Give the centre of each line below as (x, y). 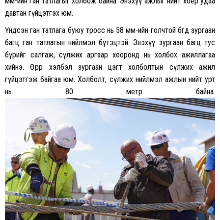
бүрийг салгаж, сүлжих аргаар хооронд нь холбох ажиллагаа (110, 55)
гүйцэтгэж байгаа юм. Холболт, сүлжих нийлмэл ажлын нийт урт (110, 79)
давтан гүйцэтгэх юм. (39, 13)
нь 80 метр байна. (110, 91)
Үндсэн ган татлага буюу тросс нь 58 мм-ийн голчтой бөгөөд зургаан (110, 30)
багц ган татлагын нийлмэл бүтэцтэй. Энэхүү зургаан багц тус (110, 42)
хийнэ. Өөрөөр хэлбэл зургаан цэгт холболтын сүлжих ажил (110, 67)
